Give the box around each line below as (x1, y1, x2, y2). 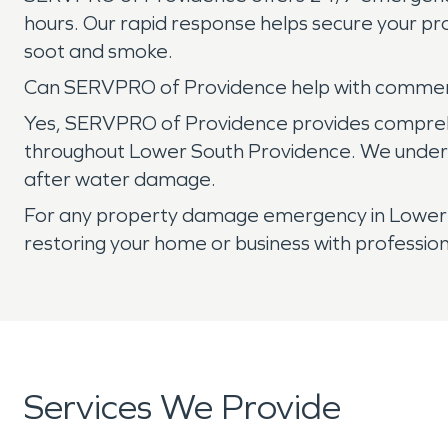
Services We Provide (24, 386, 341, 429)
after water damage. (24, 167, 216, 191)
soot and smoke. (24, 39, 173, 63)
